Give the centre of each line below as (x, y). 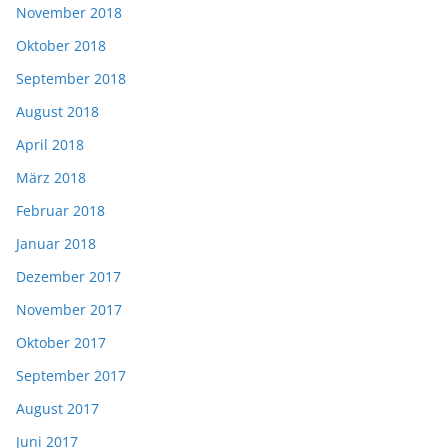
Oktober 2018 (61, 46)
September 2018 (71, 79)
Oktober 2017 (61, 343)
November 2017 (69, 310)
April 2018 (50, 145)
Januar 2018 (56, 244)
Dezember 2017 (68, 277)
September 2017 (71, 376)
